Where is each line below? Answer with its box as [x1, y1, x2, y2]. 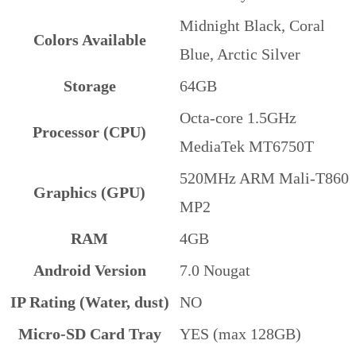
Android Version [33, 261, 146, 280]
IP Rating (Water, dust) [10, 293, 169, 311]
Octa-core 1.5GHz [180, 109, 296, 127]
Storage [63, 77, 116, 95]
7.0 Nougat [180, 261, 250, 280]
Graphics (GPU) [33, 184, 145, 202]
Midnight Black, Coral [180, 17, 325, 35]
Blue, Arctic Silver [180, 45, 300, 64]
